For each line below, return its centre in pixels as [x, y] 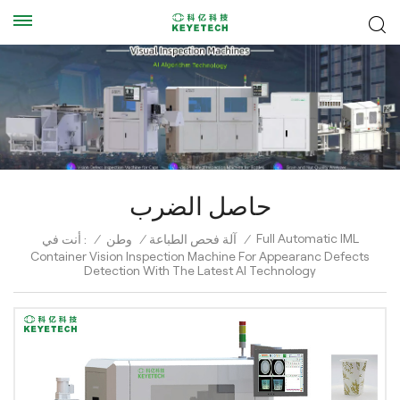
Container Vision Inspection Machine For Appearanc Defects [200, 256]
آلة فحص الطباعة [192, 239]
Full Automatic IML [307, 238]
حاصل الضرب [200, 207]
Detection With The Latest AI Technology [200, 271]
